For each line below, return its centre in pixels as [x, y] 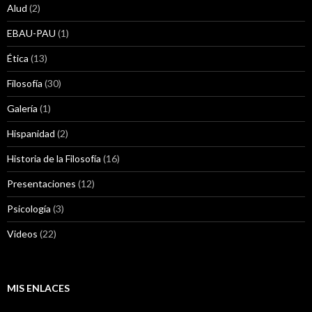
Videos [22, 234]
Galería [22, 109]
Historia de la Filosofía [54, 159]
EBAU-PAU [31, 33]
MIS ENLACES [38, 288]
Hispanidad [31, 134]
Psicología [29, 209]
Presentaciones [41, 184]
